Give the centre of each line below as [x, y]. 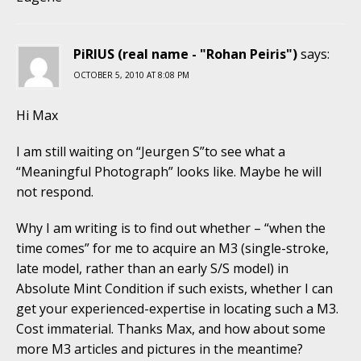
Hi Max [37, 115]
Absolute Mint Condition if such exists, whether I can [174, 288]
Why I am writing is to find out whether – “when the [171, 228]
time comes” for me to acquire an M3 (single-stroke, [172, 248]
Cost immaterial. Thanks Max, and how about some [171, 328]
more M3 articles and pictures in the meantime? [160, 349]
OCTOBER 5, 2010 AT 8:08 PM [131, 75]
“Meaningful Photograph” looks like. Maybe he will [169, 171]
